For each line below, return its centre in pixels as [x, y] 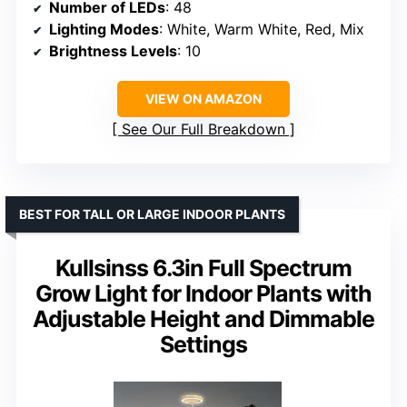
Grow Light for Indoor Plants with [203, 294]
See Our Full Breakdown [203, 129]
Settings [203, 345]
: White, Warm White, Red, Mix [262, 30]
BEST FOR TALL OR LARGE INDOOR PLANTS [152, 214]
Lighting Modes [104, 30]
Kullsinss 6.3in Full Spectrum [203, 268]
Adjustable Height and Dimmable [203, 319]
